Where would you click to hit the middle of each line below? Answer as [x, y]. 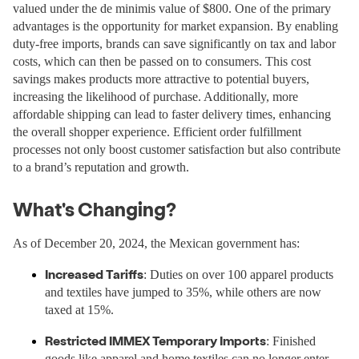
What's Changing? [95, 209]
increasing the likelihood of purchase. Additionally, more [155, 97]
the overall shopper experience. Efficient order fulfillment [157, 132]
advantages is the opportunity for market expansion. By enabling [175, 26]
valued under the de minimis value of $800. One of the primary [172, 8]
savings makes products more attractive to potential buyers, [161, 79]
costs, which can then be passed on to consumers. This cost [162, 61]
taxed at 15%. [79, 310]
